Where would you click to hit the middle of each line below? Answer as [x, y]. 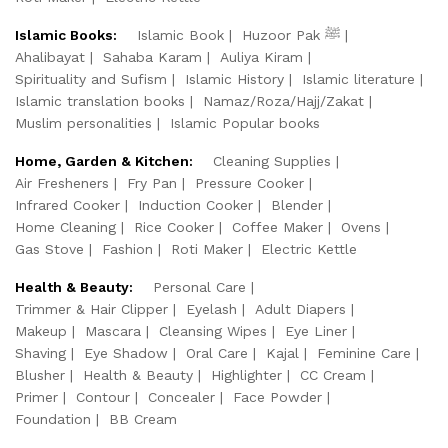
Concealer [181, 396]
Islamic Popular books [245, 122]
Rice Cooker [174, 226]
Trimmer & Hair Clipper [91, 308]
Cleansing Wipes [213, 330]
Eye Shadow [126, 352]
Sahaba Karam [152, 56]
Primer [36, 396]
